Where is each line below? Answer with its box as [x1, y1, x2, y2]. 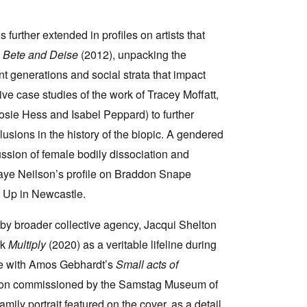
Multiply [8, 236, 46, 253]
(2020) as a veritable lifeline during [46, 236, 217, 253]
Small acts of [116, 256, 178, 273]
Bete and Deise [3, 47, 81, 63]
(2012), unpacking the [81, 47, 186, 63]
